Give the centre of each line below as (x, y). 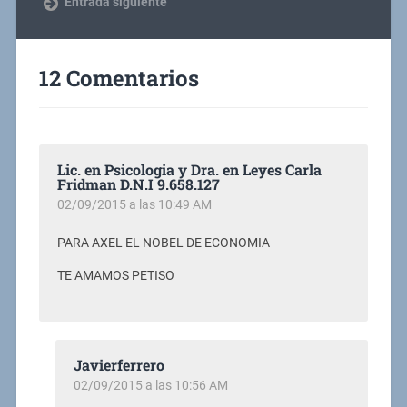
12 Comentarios (119, 79)
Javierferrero (119, 364)
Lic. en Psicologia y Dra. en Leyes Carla (189, 170)
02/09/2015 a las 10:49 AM (134, 205)
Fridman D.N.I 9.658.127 (138, 184)
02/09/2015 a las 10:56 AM (150, 385)
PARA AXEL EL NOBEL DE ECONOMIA (163, 243)
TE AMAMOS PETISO (115, 275)
